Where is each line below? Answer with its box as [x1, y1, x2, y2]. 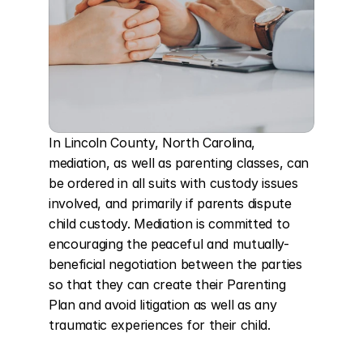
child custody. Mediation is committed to [49, 216, 290, 232]
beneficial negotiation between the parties [49, 256, 302, 272]
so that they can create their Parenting [49, 276, 286, 293]
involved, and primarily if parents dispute [49, 195, 292, 211]
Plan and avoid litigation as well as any [49, 297, 277, 313]
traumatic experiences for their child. [49, 317, 271, 333]
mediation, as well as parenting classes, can [49, 155, 309, 171]
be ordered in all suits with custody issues [49, 175, 298, 191]
